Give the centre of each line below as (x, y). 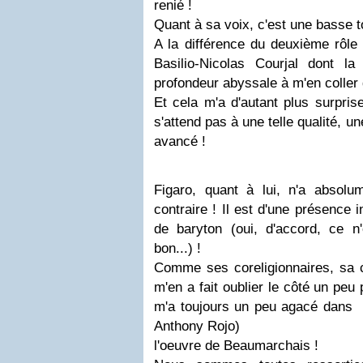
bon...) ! (177, 249)
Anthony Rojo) (233, 327)
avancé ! (180, 142)
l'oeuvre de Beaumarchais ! (236, 346)
